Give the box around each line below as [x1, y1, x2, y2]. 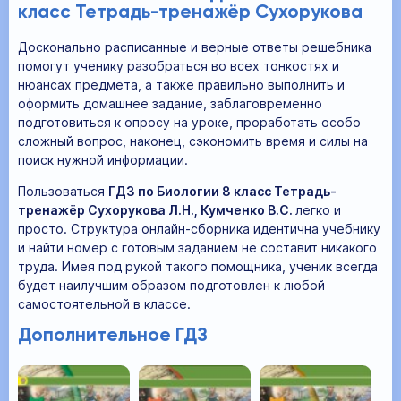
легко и [295, 201, 341, 218]
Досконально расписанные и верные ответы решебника [18, 38, 371, 55]
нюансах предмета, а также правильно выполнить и [18, 76, 345, 92]
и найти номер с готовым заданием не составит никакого [18, 239, 377, 255]
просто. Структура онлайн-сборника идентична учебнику [18, 220, 380, 236]
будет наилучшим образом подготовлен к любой [18, 277, 325, 293]
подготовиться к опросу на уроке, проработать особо [18, 114, 361, 130]
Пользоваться [18, 183, 108, 199]
